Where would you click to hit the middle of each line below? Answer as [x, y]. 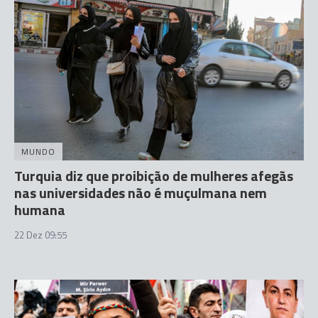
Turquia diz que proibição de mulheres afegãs [154, 176]
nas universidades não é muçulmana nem [141, 193]
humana [40, 210]
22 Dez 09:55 [40, 235]
